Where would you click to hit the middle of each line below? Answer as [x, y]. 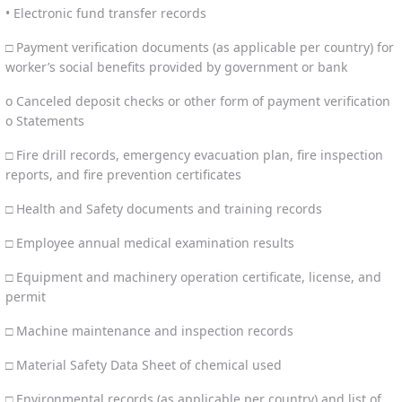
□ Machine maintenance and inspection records [149, 330]
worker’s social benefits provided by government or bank [176, 66]
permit [26, 296]
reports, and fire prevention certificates [123, 174]
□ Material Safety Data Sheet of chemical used [144, 364]
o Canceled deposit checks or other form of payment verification [198, 100]
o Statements [45, 120]
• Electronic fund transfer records [106, 13]
